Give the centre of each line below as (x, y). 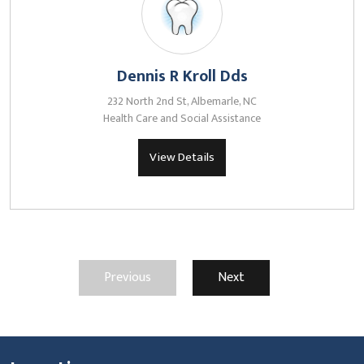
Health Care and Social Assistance (182, 118)
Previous (127, 277)
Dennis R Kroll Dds (182, 76)
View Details (182, 157)
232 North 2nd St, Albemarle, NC (182, 101)
